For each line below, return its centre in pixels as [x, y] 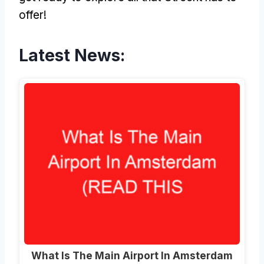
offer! [33, 15]
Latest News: [72, 55]
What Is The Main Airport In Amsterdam [132, 256]
